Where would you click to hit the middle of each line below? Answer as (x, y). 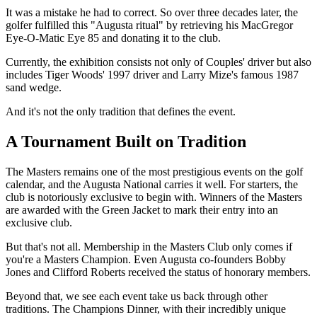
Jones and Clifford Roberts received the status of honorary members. (158, 272)
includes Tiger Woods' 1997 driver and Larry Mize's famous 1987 (152, 74)
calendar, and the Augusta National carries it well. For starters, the (152, 184)
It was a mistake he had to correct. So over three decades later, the (152, 12)
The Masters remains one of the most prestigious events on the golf (154, 171)
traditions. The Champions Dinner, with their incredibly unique (146, 309)
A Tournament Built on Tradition (126, 141)
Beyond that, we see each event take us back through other (137, 296)
